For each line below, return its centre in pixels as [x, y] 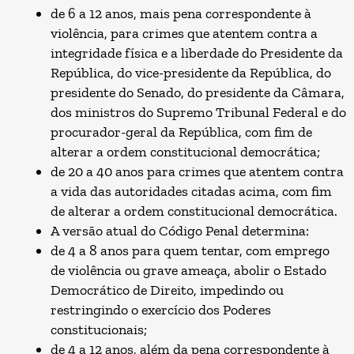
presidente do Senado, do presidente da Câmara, [198, 92]
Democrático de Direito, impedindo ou [167, 290]
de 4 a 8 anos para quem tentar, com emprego [190, 250]
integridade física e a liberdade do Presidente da [197, 53]
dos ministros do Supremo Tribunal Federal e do [198, 112]
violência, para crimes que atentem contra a [184, 33]
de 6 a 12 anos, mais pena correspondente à [181, 13]
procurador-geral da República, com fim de [181, 132]
